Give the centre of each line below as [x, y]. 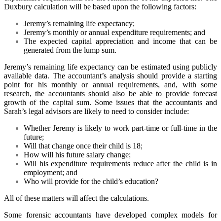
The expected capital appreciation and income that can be [120, 41]
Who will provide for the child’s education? [91, 182]
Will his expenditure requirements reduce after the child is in [120, 164]
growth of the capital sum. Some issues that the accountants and [110, 103]
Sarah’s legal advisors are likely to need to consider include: [96, 111]
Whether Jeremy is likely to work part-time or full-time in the [120, 128]
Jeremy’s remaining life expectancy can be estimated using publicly [110, 67]
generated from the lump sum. [70, 50]
